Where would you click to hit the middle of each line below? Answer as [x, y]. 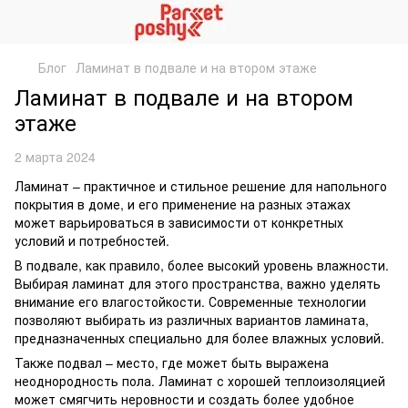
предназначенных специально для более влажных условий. [199, 338]
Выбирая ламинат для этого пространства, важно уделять [198, 283]
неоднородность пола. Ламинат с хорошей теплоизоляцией [200, 381]
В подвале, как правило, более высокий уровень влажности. [202, 265]
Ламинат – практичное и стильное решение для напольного [201, 186]
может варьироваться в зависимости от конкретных [179, 222]
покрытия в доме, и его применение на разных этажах [183, 204]
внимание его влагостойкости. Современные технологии [190, 301]
